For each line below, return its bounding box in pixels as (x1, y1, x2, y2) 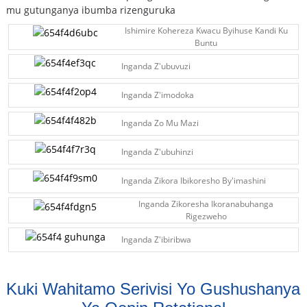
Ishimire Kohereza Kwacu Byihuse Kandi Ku (124, 24, 288, 36)
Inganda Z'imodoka (121, 88, 195, 101)
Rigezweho (185, 210, 227, 223)
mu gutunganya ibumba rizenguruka (5, 3, 175, 16)
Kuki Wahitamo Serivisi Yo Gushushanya (6, 280, 301, 299)
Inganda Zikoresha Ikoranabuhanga (138, 198, 274, 210)
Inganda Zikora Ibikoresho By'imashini (121, 175, 267, 187)
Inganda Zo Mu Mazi (121, 117, 199, 130)
